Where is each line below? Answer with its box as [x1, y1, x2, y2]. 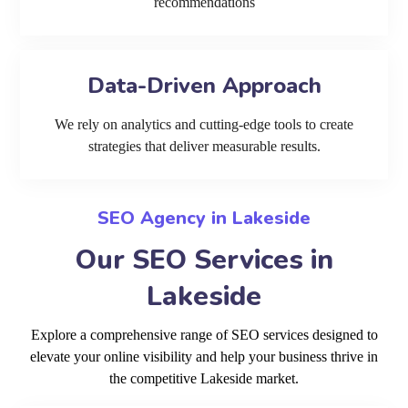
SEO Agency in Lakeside [97, 206, 311, 231]
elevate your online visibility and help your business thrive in [30, 349, 378, 365]
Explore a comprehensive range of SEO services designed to [30, 327, 378, 343]
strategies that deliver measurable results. [87, 138, 321, 155]
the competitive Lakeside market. [109, 371, 299, 387]
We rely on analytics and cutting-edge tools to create [55, 117, 353, 133]
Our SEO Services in [75, 241, 333, 280]
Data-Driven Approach [87, 71, 321, 101]
